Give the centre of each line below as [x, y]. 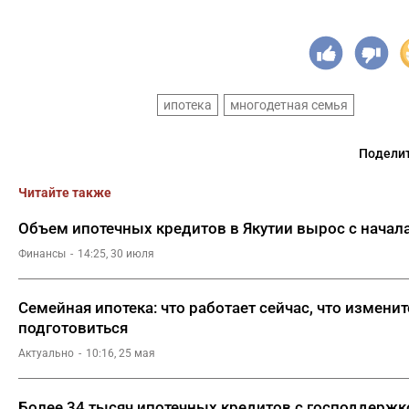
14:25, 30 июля [116, 254]
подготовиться [73, 328]
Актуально [46, 353]
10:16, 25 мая [121, 353]
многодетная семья [289, 105]
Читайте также [65, 193]
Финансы [42, 254]
